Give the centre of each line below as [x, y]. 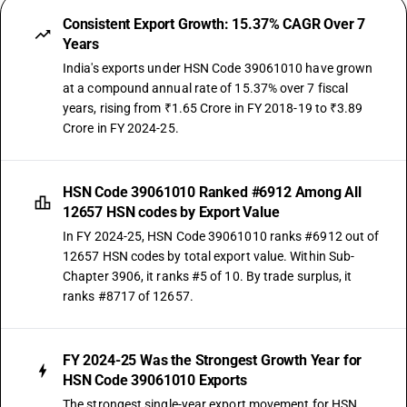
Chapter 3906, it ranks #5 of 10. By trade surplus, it [208, 276]
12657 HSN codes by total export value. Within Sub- [209, 256]
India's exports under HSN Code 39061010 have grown [218, 68]
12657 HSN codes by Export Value [171, 212]
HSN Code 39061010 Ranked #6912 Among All [212, 192]
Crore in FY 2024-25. [121, 128]
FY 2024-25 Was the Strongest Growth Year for [213, 360]
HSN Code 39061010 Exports [155, 380]
